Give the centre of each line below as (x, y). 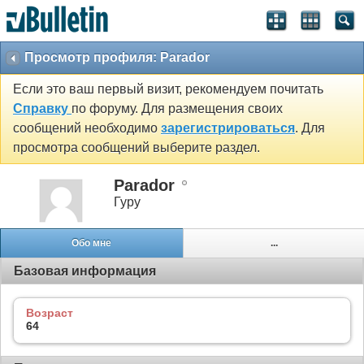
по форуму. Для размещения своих (177, 109)
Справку (42, 109)
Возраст (50, 312)
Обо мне (92, 243)
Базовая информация (85, 271)
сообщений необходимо (87, 128)
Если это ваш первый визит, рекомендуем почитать (168, 89)
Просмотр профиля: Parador (117, 57)
